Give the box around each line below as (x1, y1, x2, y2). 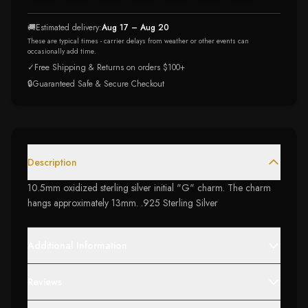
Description (27, 155, 77, 169)
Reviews (27, 275, 62, 289)
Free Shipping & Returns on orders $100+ (34, 61, 185, 74)
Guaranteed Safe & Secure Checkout (33, 78, 164, 90)
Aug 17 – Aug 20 (102, 21, 169, 34)
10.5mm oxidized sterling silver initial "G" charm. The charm (27, 181, 271, 195)
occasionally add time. (27, 46, 96, 56)
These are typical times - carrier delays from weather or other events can (27, 36, 249, 46)
